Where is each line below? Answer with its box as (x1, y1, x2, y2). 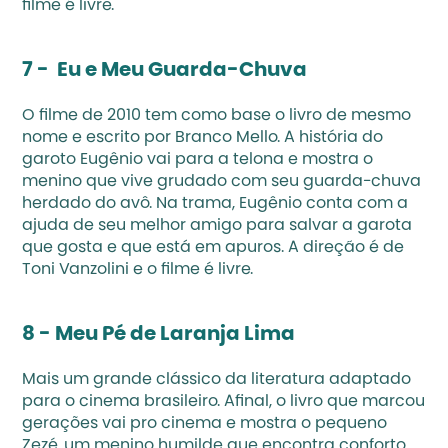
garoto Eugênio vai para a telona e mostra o (22, 152, 374, 168)
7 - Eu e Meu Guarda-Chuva (22, 61, 312, 81)
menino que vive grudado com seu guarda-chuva (22, 174, 422, 190)
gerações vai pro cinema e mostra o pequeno (22, 416, 388, 432)
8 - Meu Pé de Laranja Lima (22, 325, 296, 345)
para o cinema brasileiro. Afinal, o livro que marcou (22, 394, 426, 410)
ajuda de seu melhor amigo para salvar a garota (22, 218, 413, 234)
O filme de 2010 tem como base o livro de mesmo (22, 108, 412, 124)
